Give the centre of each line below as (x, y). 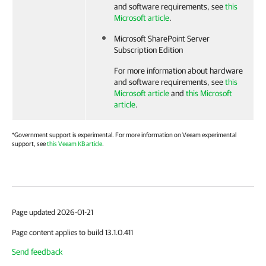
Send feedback (37, 252)
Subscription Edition (148, 50)
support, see (29, 143)
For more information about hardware (178, 71)
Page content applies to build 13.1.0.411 (72, 232)
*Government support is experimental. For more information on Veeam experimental (124, 134)
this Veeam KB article (75, 143)
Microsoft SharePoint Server (162, 39)
